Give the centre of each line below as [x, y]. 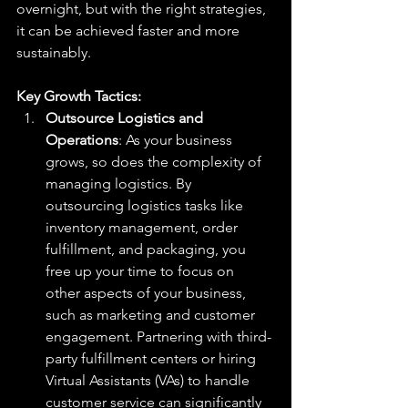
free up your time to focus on [142, 271]
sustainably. [54, 52]
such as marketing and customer [152, 315]
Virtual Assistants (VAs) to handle [149, 380]
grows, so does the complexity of [155, 162]
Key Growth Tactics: [79, 96]
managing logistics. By [120, 184]
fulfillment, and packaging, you [148, 249]
